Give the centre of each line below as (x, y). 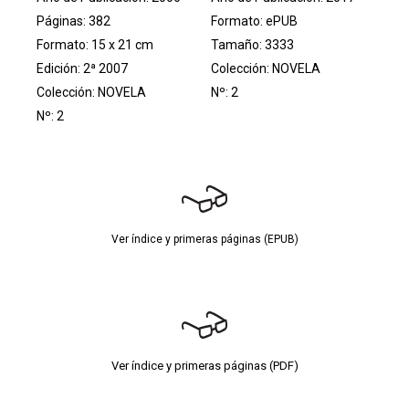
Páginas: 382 (73, 21)
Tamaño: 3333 (253, 44)
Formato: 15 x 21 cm (95, 44)
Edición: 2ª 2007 (82, 68)
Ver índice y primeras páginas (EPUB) (204, 239)
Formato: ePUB (255, 21)
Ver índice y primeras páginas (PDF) (204, 365)
